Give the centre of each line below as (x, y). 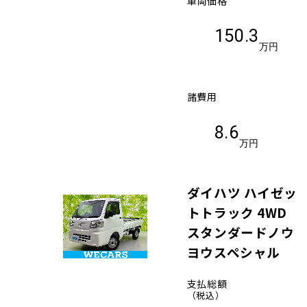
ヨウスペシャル (233, 251)
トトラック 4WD (237, 212)
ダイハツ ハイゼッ (242, 192)
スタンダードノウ (241, 232)
